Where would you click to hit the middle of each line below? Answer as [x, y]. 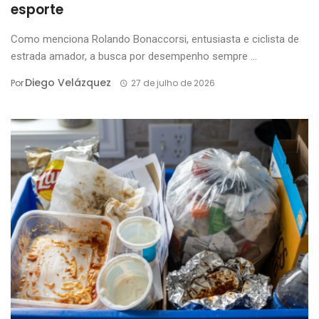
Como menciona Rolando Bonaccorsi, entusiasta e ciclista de [155, 40]
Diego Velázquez [68, 83]
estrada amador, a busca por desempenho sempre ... [134, 57]
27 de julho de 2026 [173, 83]
